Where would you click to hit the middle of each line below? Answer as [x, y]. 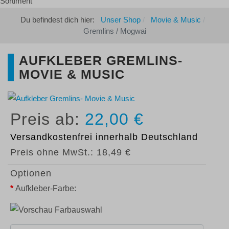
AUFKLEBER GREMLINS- [101, 60]
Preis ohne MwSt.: [53, 152]
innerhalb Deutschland [145, 137]
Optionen [31, 173]
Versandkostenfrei [51, 137]
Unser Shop [121, 20]
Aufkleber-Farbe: [46, 188]
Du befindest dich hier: [61, 20]
